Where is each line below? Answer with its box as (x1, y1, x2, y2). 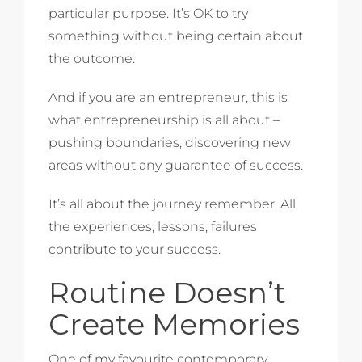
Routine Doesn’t (48, 274, 286, 310)
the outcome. (48, 50, 135, 66)
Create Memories (48, 305, 300, 342)
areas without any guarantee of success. (48, 157, 303, 173)
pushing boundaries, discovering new (48, 134, 291, 150)
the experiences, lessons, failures (48, 218, 257, 234)
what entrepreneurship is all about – (48, 112, 280, 128)
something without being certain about (48, 27, 303, 44)
